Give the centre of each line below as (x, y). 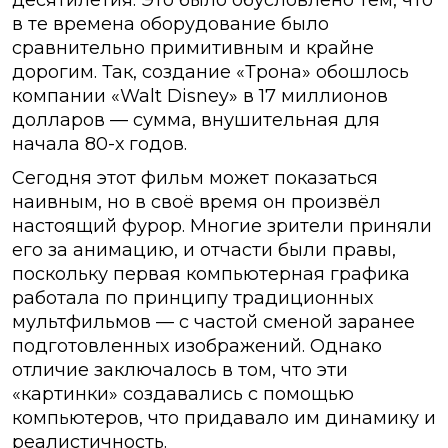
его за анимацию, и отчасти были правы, (204, 250)
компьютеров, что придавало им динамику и (224, 418)
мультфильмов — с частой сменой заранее (213, 322)
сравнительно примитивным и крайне (193, 48)
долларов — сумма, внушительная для (196, 120)
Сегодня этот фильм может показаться (195, 178)
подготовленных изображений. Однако (197, 346)
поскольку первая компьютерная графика (211, 274)
